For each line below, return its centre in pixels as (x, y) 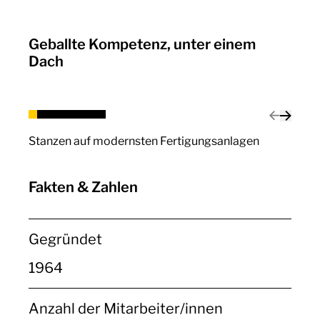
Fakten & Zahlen (83, 187)
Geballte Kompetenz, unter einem (142, 44)
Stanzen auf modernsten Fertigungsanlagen (144, 141)
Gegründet (65, 239)
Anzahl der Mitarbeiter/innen (126, 309)
